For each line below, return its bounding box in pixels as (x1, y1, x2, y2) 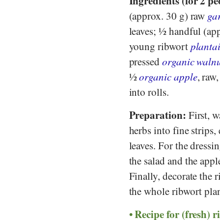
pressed (129, 55, 162, 69)
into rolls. (129, 85, 169, 99)
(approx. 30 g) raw (129, 9, 208, 23)
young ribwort (129, 39, 191, 54)
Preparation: (129, 108, 186, 123)
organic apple (139, 70, 197, 84)
